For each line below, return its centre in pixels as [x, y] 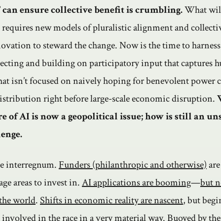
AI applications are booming [136, 183]
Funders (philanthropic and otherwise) [133, 165]
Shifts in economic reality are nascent [111, 201]
